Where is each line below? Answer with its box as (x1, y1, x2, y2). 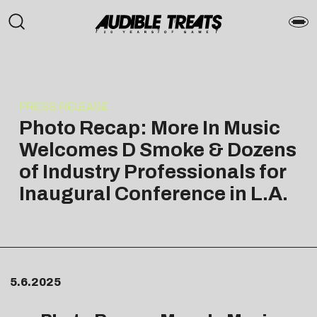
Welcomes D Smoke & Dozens (18, 138, 296, 161)
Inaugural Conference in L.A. (18, 182, 288, 204)
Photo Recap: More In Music (18, 116, 280, 139)
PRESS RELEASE (18, 100, 108, 113)
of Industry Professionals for (18, 160, 286, 183)
